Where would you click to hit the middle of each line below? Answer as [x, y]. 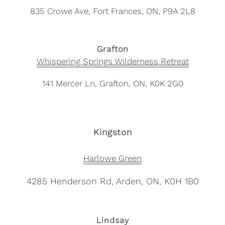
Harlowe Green [113, 158]
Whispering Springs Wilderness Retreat [113, 62]
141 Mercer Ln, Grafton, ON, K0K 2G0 [113, 84]
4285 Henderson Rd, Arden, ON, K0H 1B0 [113, 181]
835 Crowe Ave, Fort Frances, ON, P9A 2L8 [113, 11]
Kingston [113, 132]
